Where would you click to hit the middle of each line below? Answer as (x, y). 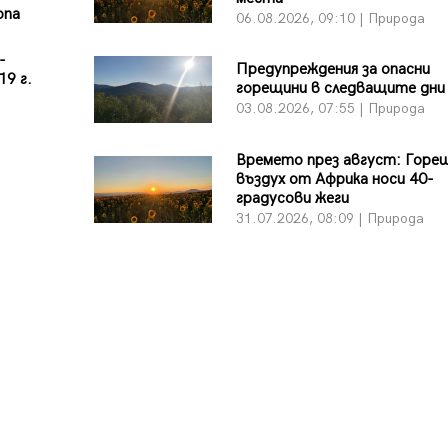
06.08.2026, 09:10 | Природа (330, 18)
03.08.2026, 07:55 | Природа (330, 109)
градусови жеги (292, 198)
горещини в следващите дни (340, 89)
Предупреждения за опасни (332, 70)
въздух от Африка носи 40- (334, 179)
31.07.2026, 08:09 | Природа (329, 218)
